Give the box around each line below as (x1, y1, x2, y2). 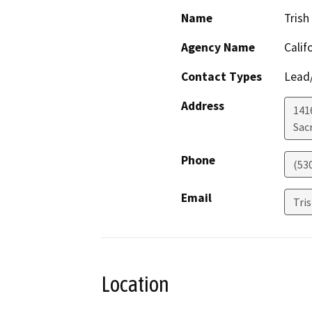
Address (181, 98, 224, 114)
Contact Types (181, 69, 262, 85)
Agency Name (181, 40, 255, 56)
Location (101, 272, 169, 297)
